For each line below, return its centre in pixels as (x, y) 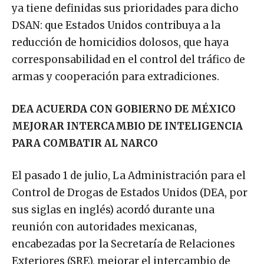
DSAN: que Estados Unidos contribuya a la (116, 26)
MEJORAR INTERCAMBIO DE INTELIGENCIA (127, 126)
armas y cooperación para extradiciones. (115, 77)
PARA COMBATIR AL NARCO (85, 143)
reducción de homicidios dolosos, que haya (120, 43)
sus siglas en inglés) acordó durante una (113, 210)
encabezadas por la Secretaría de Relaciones (123, 244)
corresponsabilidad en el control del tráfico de (128, 60)
